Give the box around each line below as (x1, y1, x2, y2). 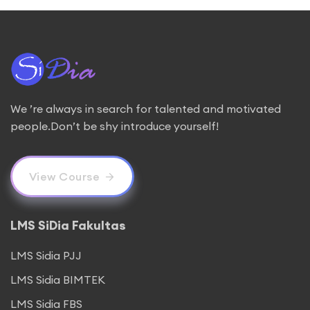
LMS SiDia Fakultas (10, 217, 126, 233)
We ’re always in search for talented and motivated (10, 101, 281, 116)
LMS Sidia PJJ (10, 248, 82, 262)
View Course (28, 169, 100, 183)
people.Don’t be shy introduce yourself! (10, 118, 219, 133)
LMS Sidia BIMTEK (10, 272, 105, 286)
